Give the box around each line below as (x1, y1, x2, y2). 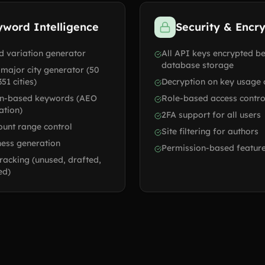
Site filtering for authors (161, 126, 258, 137)
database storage (161, 60, 234, 70)
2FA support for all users (161, 109, 261, 120)
